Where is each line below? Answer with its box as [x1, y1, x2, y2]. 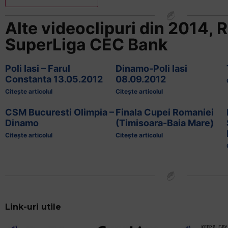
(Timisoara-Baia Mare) [116, 117, 214, 128]
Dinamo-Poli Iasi [116, 63, 188, 74]
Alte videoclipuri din [5, 18, 168, 38]
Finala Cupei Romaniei [116, 106, 214, 118]
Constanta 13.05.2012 [5, 73, 103, 84]
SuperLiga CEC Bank [5, 34, 168, 54]
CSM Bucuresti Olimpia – [5, 106, 114, 118]
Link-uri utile [5, 202, 61, 212]
